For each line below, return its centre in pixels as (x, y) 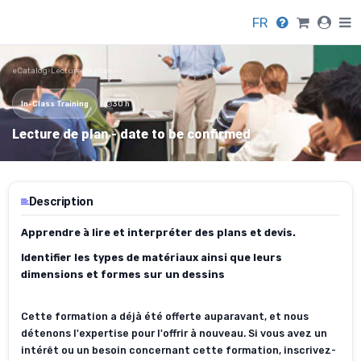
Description (61, 201)
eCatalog (30, 71)
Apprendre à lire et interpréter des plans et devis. (158, 233)
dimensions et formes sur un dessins (123, 275)
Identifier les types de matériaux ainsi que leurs (151, 258)
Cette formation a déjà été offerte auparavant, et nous (165, 317)
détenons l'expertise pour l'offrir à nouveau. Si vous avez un (174, 334)
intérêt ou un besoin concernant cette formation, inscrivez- (178, 351)
